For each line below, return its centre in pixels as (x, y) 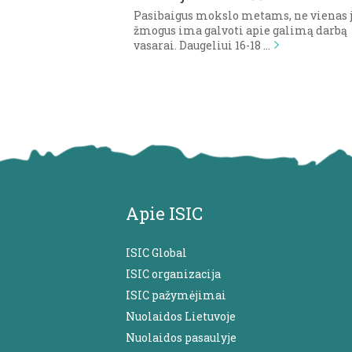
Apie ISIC (164, 213)
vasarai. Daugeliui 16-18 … (202, 45)
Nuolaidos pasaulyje (181, 337)
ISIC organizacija (173, 273)
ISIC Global (156, 252)
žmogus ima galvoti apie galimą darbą (240, 30)
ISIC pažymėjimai (176, 295)
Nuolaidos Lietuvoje (181, 316)
